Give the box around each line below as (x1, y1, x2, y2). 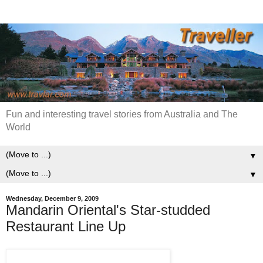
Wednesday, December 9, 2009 (6, 195, 99, 203)
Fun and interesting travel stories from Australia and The (6, 109, 238, 120)
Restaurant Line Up (6, 218, 126, 235)
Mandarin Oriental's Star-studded (6, 202, 210, 218)
